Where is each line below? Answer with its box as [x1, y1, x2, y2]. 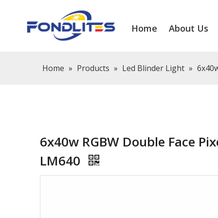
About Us [169, 22, 209, 34]
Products [77, 62, 109, 73]
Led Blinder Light [122, 62, 184, 73]
